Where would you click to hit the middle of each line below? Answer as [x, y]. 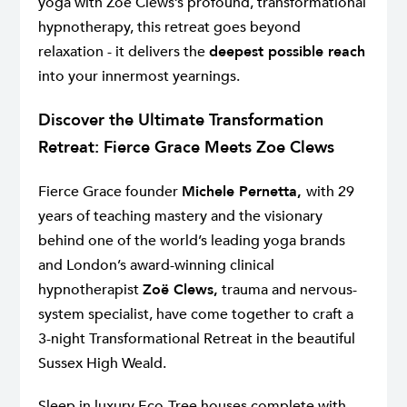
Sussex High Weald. [102, 364]
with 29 [330, 192]
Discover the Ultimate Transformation [181, 121]
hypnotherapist [90, 290]
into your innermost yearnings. [139, 77]
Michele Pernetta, [244, 192]
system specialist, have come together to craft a [196, 315]
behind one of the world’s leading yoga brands [192, 241]
